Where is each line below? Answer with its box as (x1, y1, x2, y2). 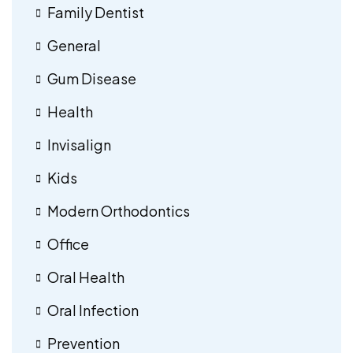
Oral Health (47, 267, 124, 286)
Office (47, 234, 89, 253)
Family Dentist (47, 2, 144, 21)
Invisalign (47, 135, 111, 154)
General (47, 35, 101, 54)
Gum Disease (47, 69, 136, 87)
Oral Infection (47, 300, 139, 319)
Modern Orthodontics (47, 201, 190, 220)
